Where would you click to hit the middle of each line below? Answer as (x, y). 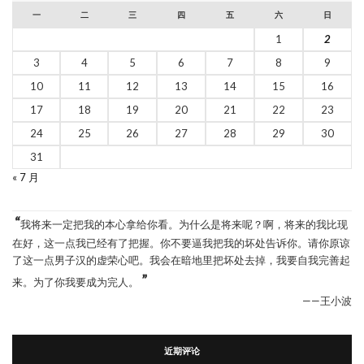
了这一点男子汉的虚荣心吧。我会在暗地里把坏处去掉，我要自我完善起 (181, 260)
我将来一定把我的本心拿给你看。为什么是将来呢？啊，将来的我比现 (184, 224)
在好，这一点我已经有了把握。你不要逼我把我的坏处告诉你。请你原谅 (181, 243)
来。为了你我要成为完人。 (76, 282)
